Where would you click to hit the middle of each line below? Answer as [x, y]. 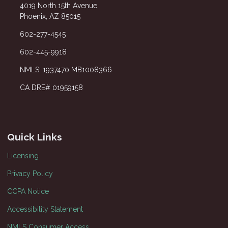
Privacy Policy [30, 174]
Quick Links [35, 137]
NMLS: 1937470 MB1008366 [66, 70]
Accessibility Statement [45, 209]
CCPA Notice [28, 191]
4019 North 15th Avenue [58, 6]
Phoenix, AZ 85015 [50, 17]
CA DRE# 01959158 [51, 88]
